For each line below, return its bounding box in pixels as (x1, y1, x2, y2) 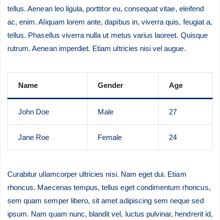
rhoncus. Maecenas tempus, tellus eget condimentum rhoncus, (7, 183, 211, 192)
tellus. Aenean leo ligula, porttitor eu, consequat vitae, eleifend (7, 4, 204, 13)
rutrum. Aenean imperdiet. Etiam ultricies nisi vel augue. (7, 44, 186, 53)
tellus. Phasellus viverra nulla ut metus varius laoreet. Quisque (7, 31, 208, 39)
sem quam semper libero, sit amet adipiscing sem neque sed (7, 196, 204, 205)
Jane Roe (18, 133, 49, 141)
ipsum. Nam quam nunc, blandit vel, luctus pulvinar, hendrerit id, (7, 210, 213, 218)
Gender (97, 81, 123, 89)
